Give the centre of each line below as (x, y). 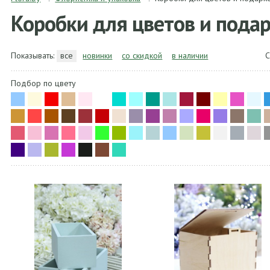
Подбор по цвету (44, 83)
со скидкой (142, 55)
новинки (98, 55)
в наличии (190, 55)
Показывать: (34, 55)
